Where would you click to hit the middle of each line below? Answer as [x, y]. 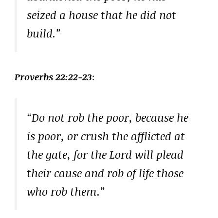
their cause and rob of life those [105, 173]
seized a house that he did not [101, 15]
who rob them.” [66, 191]
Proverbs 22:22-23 [53, 77]
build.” [44, 33]
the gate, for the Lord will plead [105, 154]
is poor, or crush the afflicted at [106, 136]
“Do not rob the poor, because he [108, 118]
